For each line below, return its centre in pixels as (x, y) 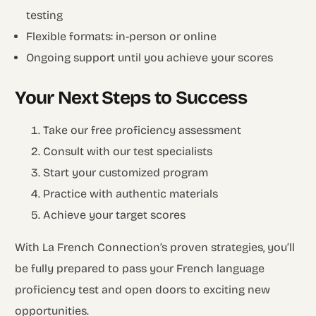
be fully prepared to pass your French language (140, 268)
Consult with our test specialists (128, 151)
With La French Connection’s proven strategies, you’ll (155, 247)
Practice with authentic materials (131, 193)
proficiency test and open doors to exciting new (143, 289)
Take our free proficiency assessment (142, 130)
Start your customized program (126, 172)
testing (45, 15)
